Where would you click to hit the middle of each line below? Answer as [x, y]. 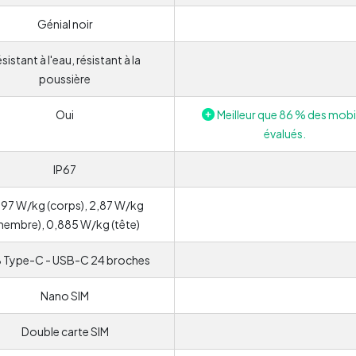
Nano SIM [65, 295]
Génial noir [65, 23]
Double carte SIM [65, 331]
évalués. [284, 133]
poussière [65, 78]
